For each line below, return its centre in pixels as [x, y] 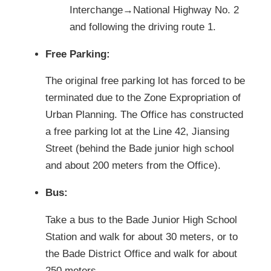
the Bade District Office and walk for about [141, 253]
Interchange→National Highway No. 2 [154, 10]
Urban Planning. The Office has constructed [144, 115]
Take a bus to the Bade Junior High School [141, 220]
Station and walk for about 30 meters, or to [142, 237]
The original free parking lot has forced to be [145, 81]
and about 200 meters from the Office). [133, 166]
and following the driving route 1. [143, 27]
